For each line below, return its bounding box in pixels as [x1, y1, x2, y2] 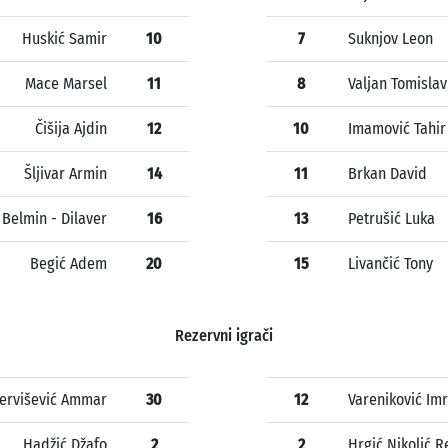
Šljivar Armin [24, 164, 107, 184]
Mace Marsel [25, 74, 107, 94]
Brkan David [348, 164, 427, 184]
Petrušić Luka [348, 209, 435, 229]
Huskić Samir [22, 29, 107, 49]
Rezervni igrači [175, 326, 273, 346]
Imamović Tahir [348, 119, 446, 139]
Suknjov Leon [348, 29, 433, 49]
